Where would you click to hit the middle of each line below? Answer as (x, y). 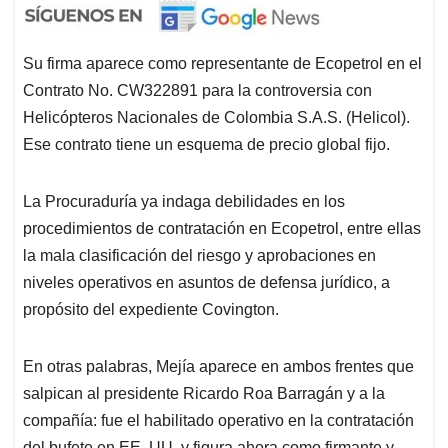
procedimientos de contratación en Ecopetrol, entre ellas (222, 228)
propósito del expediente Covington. (151, 309)
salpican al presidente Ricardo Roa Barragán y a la (204, 393)
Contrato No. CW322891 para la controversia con (197, 90)
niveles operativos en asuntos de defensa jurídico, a (206, 282)
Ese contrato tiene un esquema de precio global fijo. (206, 144)
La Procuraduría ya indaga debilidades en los (184, 201)
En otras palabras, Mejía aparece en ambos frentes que (218, 366)
